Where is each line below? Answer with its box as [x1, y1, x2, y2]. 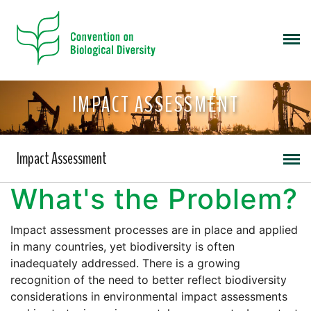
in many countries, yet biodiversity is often [10, 239, 235, 254]
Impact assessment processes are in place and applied [10, 223, 298, 237]
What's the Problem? [10, 182, 298, 217]
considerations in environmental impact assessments [10, 289, 287, 304]
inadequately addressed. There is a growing [10, 256, 240, 271]
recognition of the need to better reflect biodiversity [10, 273, 287, 287]
